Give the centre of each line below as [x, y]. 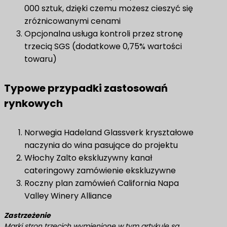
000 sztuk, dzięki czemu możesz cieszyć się [109, 8]
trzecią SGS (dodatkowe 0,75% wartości [103, 46]
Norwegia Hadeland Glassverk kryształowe [109, 133]
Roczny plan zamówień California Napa [102, 183]
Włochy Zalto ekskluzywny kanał [88, 158]
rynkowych [33, 103]
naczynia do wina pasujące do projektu [101, 145]
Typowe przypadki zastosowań [86, 88]
